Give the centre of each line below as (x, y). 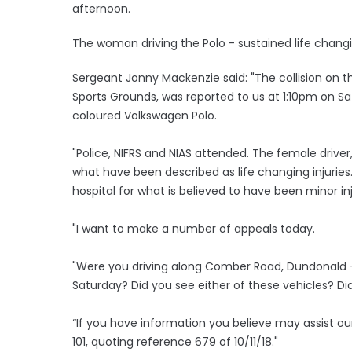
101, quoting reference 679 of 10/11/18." (175, 341)
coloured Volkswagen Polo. (146, 115)
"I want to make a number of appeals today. (195, 228)
